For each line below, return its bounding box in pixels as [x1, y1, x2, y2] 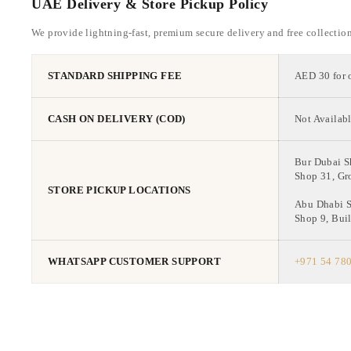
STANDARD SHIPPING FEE [48, 71, 183, 82]
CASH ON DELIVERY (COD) [48, 114, 186, 125]
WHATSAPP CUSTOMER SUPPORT [48, 256, 221, 268]
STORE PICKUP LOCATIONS [48, 185, 191, 197]
